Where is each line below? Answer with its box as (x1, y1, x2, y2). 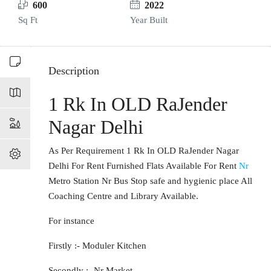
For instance (48, 216, 94, 226)
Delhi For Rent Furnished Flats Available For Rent (48, 161, 239, 171)
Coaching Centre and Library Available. (48, 191, 198, 201)
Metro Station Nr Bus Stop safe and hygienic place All (48, 176, 252, 186)
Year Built (129, 15, 168, 25)
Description (48, 65, 99, 77)
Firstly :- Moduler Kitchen (48, 241, 146, 250)
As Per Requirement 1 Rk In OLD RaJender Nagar (48, 146, 239, 155)
